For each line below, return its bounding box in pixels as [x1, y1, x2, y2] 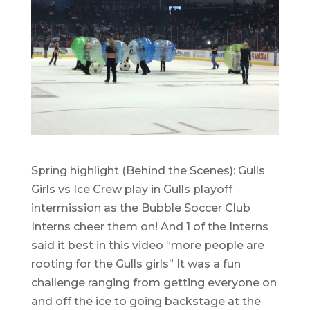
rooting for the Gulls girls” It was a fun [30, 257, 241, 271]
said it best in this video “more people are [30, 239, 264, 253]
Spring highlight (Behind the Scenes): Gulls [30, 164, 265, 178]
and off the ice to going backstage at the [30, 295, 261, 309]
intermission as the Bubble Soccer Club [30, 201, 250, 215]
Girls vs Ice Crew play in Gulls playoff [30, 183, 232, 197]
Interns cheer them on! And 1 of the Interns [30, 220, 268, 234]
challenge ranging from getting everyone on [30, 276, 277, 290]
